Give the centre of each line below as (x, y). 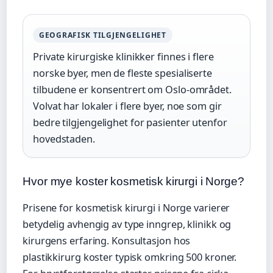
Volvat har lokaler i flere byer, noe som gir (127, 106)
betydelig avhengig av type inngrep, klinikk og (127, 225)
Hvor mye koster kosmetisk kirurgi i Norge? (133, 182)
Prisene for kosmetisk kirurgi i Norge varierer (126, 208)
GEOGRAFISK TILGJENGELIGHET (103, 35)
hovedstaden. (64, 139)
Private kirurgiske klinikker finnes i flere (123, 57)
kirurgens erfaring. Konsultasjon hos (107, 241)
